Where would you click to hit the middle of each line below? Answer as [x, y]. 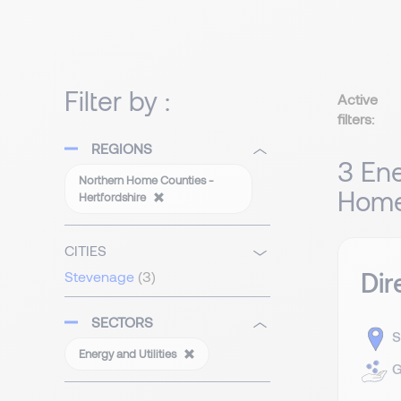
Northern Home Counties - [146, 180]
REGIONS [122, 149]
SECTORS [122, 322]
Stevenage [99, 277]
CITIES [85, 251]
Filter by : [117, 101]
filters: [356, 119]
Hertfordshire [114, 197]
